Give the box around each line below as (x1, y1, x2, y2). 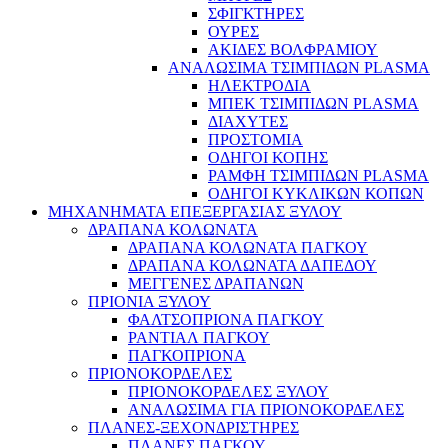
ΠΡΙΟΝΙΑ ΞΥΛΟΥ (88, 293, 211, 311)
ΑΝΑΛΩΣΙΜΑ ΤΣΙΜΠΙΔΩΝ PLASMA (168, 59, 430, 77)
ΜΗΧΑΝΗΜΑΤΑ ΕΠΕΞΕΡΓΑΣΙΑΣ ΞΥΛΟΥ (48, 203, 342, 221)
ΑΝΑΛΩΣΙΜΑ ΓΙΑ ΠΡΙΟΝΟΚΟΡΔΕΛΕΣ (128, 401, 404, 419)
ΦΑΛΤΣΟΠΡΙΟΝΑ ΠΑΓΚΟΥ (128, 311, 324, 329)
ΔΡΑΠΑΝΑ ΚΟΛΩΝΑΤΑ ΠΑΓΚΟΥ (128, 239, 368, 257)
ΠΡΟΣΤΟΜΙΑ (208, 131, 303, 149)
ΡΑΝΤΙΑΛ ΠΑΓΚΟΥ (128, 329, 270, 347)
